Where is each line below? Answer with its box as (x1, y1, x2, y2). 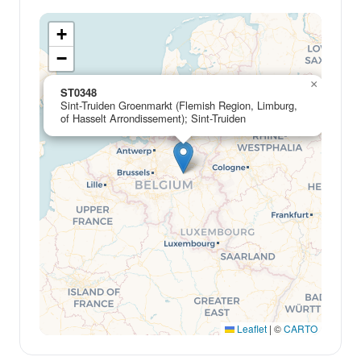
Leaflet (234, 322, 267, 336)
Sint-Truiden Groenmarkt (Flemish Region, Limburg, (60, 98, 297, 114)
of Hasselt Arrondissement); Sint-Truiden (60, 110, 246, 127)
